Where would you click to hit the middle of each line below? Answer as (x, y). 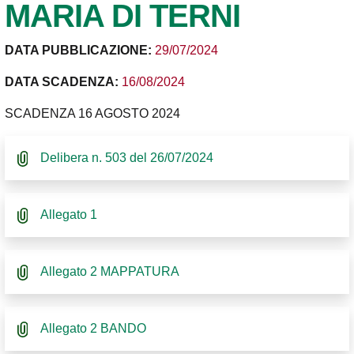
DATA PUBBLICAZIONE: (80, 51)
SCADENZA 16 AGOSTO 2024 (92, 114)
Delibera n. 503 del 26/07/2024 (126, 158)
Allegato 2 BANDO (93, 329)
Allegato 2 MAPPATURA (109, 272)
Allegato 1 (68, 215)
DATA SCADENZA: (63, 82)
